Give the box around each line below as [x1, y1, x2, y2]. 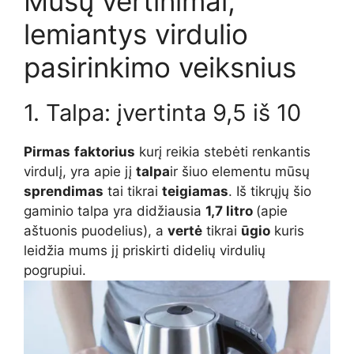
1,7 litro [205, 203, 256, 219]
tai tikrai [104, 183, 162, 199]
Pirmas [24, 144, 70, 160]
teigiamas [162, 183, 228, 199]
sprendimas [24, 183, 104, 199]
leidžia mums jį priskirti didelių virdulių [24, 243, 265, 258]
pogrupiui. [24, 262, 86, 278]
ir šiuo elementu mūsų [170, 164, 310, 179]
